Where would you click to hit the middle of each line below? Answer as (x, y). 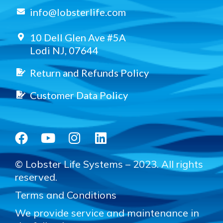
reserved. (36, 177)
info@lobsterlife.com (78, 12)
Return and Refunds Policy (89, 72)
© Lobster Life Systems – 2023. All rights (109, 164)
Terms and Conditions (66, 195)
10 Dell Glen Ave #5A (78, 37)
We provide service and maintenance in (107, 213)
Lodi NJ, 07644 (64, 50)
